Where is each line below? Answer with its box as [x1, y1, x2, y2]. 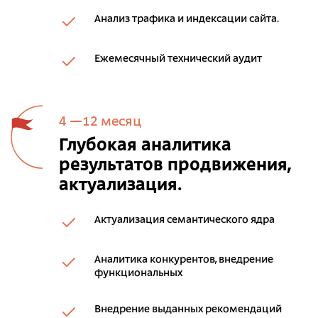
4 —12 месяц [59, 115, 141, 129]
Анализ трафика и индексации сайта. [94, 13, 279, 25]
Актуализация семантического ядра [94, 214, 275, 226]
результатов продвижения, [59, 157, 291, 175]
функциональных [94, 268, 182, 279]
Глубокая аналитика [59, 137, 231, 155]
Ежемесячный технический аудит [94, 53, 262, 65]
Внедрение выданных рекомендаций [94, 304, 282, 315]
